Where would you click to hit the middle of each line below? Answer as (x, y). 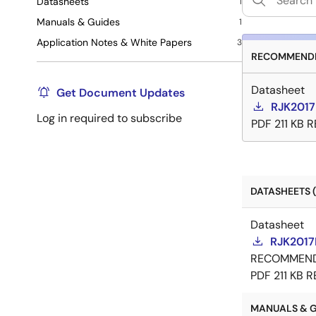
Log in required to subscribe (109, 118)
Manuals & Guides (78, 22)
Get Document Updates (121, 93)
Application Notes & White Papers (114, 42)
